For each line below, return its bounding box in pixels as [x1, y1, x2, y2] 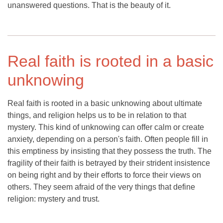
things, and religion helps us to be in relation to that [7, 111, 186, 120]
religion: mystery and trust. [7, 195, 100, 204]
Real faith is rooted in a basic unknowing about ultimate [7, 99, 202, 108]
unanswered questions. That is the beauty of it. [7, 1, 171, 10]
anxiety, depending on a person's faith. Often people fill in [7, 135, 208, 144]
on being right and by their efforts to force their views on [7, 171, 201, 180]
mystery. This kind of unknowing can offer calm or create [7, 123, 204, 132]
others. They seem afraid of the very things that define [7, 183, 195, 192]
